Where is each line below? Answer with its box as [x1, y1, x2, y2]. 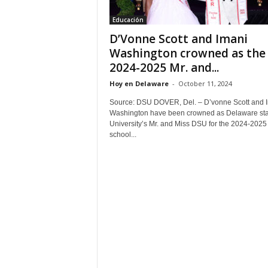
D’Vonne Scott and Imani [109, 31, 248, 47]
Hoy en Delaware [109, 79, 169, 88]
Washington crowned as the [109, 45, 266, 61]
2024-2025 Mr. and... [109, 60, 219, 75]
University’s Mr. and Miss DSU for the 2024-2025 [109, 120, 267, 128]
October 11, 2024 [178, 79, 232, 88]
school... [109, 130, 136, 139]
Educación [112, 16, 144, 24]
